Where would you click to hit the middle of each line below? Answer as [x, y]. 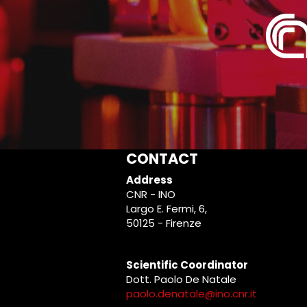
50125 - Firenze [165, 223]
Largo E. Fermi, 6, [167, 209]
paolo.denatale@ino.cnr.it [192, 294]
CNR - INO [151, 194]
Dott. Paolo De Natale [181, 279]
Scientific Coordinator [187, 265]
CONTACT [162, 159]
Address [149, 180]
